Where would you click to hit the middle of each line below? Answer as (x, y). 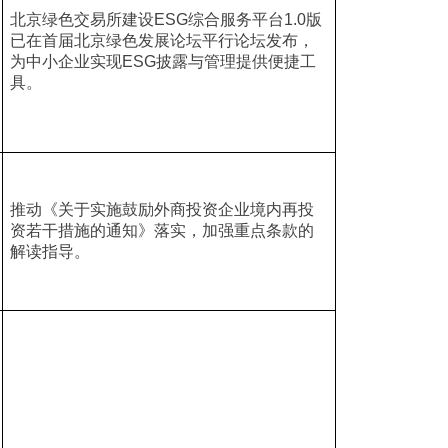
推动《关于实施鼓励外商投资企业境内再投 (161, 209)
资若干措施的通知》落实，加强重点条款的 (161, 230)
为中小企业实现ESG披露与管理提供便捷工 (162, 61)
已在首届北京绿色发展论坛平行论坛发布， (161, 40)
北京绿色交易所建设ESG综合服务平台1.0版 (165, 19)
